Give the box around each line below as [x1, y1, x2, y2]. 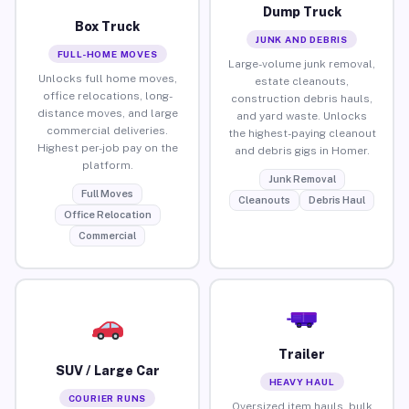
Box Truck [75, 18, 140, 34]
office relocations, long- [42, 89, 173, 102]
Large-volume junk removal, [228, 57, 375, 70]
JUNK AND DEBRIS [256, 33, 348, 45]
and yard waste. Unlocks [236, 109, 367, 122]
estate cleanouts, [255, 74, 349, 88]
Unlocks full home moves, [37, 71, 177, 85]
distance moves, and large [37, 106, 178, 120]
